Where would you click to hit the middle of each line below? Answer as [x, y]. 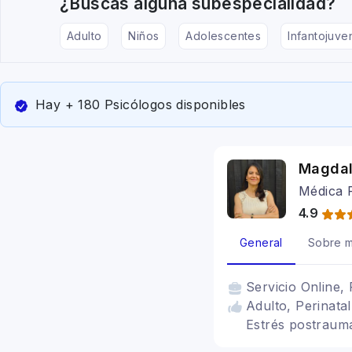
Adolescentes [224, 36]
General [261, 242]
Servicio [273, 287]
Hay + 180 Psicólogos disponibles [141, 104]
